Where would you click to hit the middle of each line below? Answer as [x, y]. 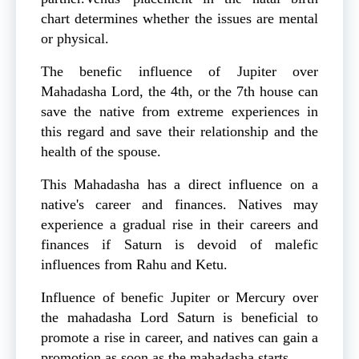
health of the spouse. [101, 152]
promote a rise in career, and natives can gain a [179, 338]
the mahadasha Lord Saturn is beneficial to [179, 318]
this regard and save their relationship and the [179, 132]
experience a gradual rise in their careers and [179, 225]
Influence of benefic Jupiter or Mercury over [179, 298]
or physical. [75, 39]
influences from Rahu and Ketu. [134, 265]
